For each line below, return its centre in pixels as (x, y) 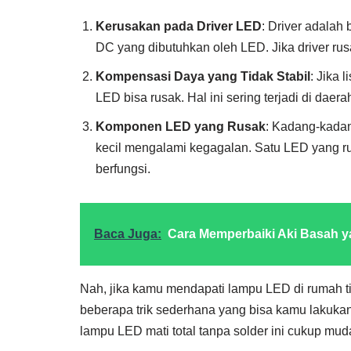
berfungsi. (123, 169)
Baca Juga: (128, 234)
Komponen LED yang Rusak (181, 127)
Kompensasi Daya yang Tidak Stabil (203, 76)
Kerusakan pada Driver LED (179, 26)
